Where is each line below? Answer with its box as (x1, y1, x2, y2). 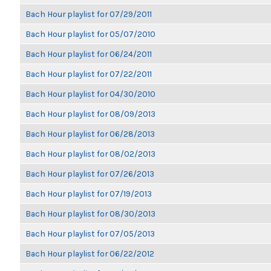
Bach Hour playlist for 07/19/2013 (25, 189, 152, 198)
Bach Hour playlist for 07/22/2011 (25, 69, 152, 79)
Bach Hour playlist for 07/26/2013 (25, 169, 154, 178)
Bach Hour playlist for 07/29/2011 (25, 9, 152, 19)
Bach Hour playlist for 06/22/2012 (25, 249, 154, 258)
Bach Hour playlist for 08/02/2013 (25, 149, 155, 158)
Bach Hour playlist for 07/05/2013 (25, 229, 155, 238)
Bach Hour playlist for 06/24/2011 (25, 49, 152, 59)
